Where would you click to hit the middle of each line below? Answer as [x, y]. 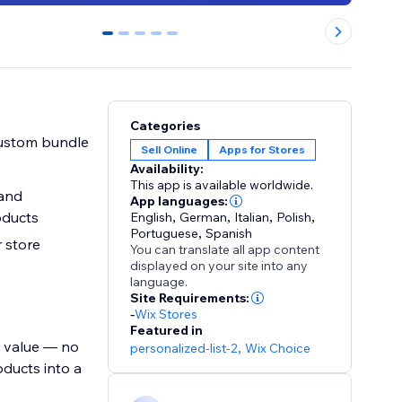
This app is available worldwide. [222, 185]
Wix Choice [278, 349]
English [152, 218]
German [204, 218]
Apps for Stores [262, 150]
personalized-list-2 [184, 349]
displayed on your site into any [219, 266]
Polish [294, 218]
